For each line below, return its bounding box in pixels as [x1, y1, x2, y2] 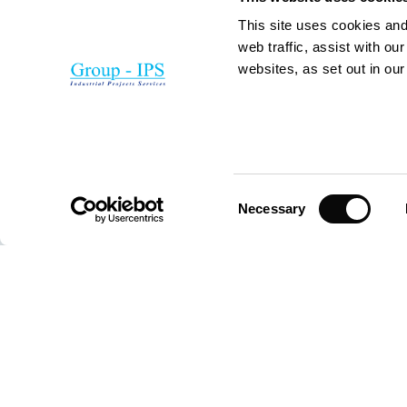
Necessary [238, 201, 306, 216]
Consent [237, 189, 288, 205]
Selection [237, 211, 293, 227]
